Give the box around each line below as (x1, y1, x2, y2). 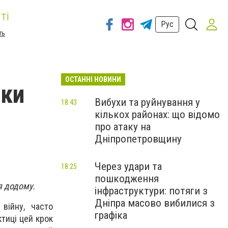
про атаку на (95, 121, 151, 133)
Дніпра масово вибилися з (95, 197, 215, 209)
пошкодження (95, 173, 159, 185)
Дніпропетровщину (95, 133, 182, 145)
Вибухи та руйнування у (95, 96, 200, 108)
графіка (95, 209, 127, 221)
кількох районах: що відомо (95, 108, 220, 121)
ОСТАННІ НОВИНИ (65, 75, 121, 83)
